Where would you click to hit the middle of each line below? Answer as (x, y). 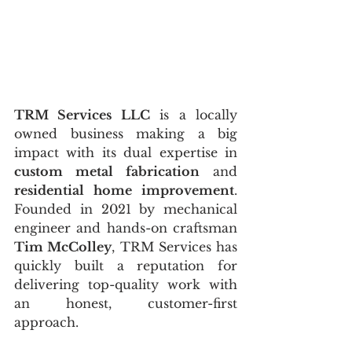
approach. (46, 322)
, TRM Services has (174, 246)
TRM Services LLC (82, 114)
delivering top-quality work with (126, 284)
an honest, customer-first (126, 303)
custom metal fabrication (107, 171)
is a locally (194, 114)
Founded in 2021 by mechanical (126, 209)
